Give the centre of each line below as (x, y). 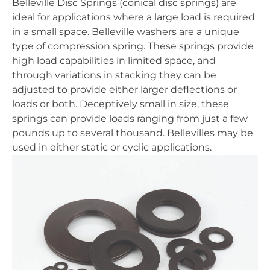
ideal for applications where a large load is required (133, 17)
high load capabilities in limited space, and (114, 60)
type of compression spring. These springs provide (133, 46)
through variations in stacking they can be (114, 75)
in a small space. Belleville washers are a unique (126, 31)
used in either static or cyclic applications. (112, 147)
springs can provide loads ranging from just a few (130, 118)
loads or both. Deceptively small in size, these (121, 104)
